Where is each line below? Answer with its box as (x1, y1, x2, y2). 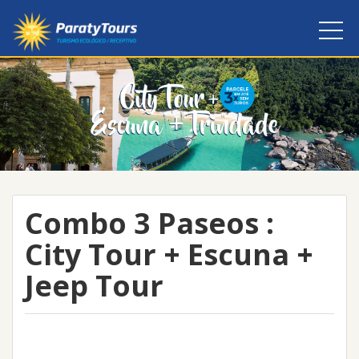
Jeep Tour (25, 266, 163, 305)
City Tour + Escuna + (25, 235, 313, 274)
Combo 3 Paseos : (25, 204, 274, 243)
